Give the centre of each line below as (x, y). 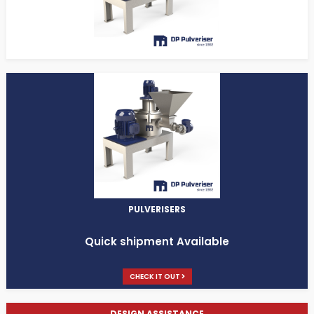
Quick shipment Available (157, 242)
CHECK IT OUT (155, 277)
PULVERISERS (157, 210)
